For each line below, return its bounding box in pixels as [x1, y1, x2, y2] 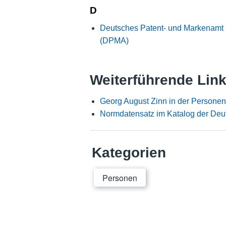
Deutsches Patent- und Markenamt [99, 24, 223, 33]
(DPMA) [99, 36, 129, 45]
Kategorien [91, 144, 166, 160]
